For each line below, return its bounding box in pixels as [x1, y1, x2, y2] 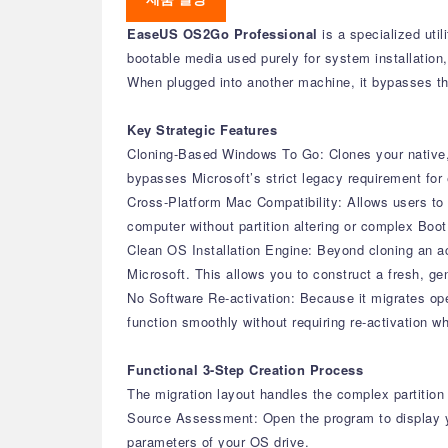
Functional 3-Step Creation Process [127, 360, 363, 379]
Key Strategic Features [127, 120, 277, 139]
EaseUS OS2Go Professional [127, 24, 322, 43]
